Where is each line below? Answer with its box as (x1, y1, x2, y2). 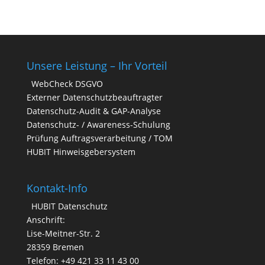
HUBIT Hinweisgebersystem (26, 146, 135, 157)
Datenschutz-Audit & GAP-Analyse (26, 105, 161, 117)
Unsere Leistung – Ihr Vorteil (26, 58, 167, 73)
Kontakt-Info (26, 181, 88, 196)
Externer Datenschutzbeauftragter (26, 91, 163, 103)
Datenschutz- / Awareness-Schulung (26, 118, 170, 130)
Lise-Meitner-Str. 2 (26, 228, 100, 240)
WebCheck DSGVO (31, 77, 103, 89)
